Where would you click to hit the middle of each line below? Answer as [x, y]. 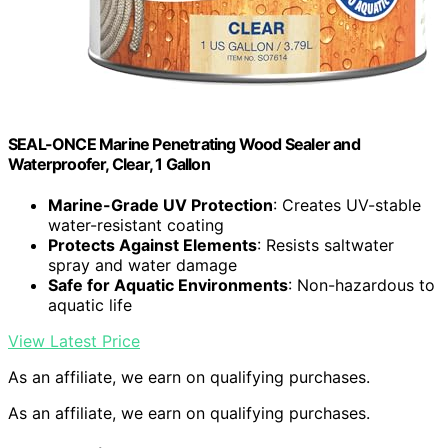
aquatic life [90, 305]
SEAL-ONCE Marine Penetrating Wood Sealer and [184, 143]
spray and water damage [142, 265]
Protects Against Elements [152, 245]
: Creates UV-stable [347, 205]
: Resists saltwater [325, 245]
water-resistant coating [136, 225]
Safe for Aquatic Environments [168, 285]
